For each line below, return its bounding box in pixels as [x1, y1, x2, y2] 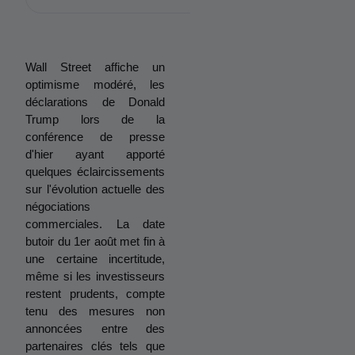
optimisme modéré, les [25, 78, 165, 91]
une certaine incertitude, [25, 252, 165, 265]
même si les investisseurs [25, 269, 165, 283]
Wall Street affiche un [25, 60, 165, 74]
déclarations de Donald [25, 95, 165, 109]
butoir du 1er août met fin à [25, 235, 165, 248]
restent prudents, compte [25, 287, 165, 300]
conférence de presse [25, 130, 165, 143]
